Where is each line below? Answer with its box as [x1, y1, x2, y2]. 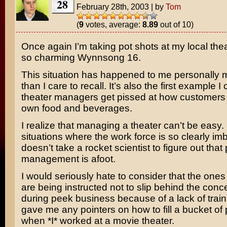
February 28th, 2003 [76, 2, 149, 11]
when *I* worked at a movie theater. [21, 215, 174, 226]
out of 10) [158, 20, 194, 29]
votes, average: [83, 20, 142, 29]
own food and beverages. [21, 103, 132, 113]
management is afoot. [21, 154, 116, 164]
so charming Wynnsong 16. [21, 52, 141, 63]
